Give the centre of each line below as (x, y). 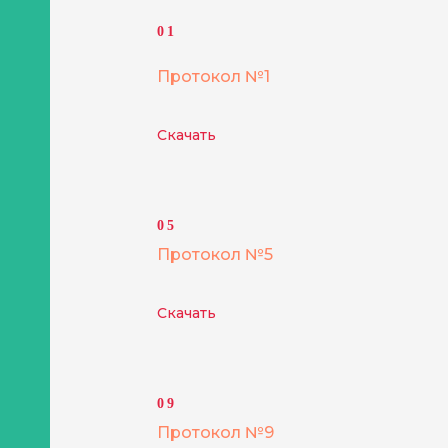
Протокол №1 (213, 76)
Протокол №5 (215, 254)
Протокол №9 (215, 432)
